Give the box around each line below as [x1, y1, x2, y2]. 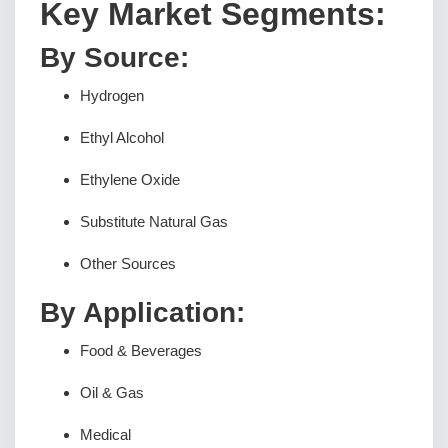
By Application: [40, 297, 245, 328]
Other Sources [80, 255, 176, 272]
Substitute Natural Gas [80, 213, 228, 230]
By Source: [40, 42, 189, 73]
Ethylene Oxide [80, 171, 180, 188]
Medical [80, 426, 131, 443]
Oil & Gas [80, 384, 144, 401]
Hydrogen [80, 87, 144, 104]
